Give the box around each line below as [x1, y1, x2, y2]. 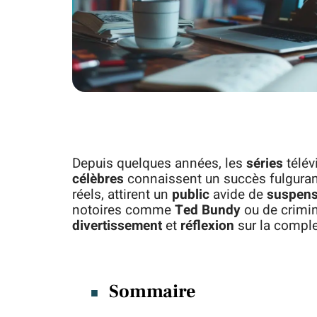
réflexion [180, 216, 234, 236]
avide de [209, 185, 267, 204]
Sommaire [109, 279, 197, 304]
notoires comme [72, 200, 175, 220]
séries [246, 154, 283, 173]
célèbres [72, 169, 124, 189]
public [172, 185, 209, 204]
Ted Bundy [175, 200, 241, 220]
